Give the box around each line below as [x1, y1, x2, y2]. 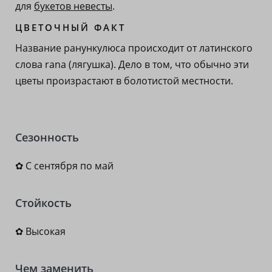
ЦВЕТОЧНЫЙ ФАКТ [15, 21, 126, 33]
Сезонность [15, 130, 79, 144]
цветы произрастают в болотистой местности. [15, 74, 233, 87]
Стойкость [15, 195, 72, 210]
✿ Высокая [15, 225, 66, 238]
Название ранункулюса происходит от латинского [15, 41, 253, 55]
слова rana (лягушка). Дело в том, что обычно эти [15, 58, 249, 71]
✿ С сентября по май [15, 159, 114, 172]
